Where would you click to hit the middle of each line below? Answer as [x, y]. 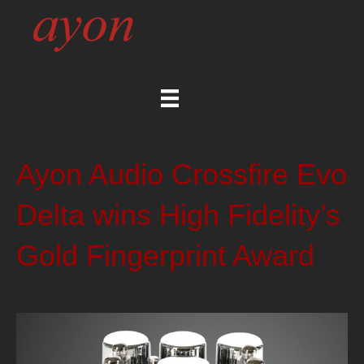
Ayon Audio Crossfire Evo [182, 174]
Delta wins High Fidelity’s [178, 215]
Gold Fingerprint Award [165, 256]
